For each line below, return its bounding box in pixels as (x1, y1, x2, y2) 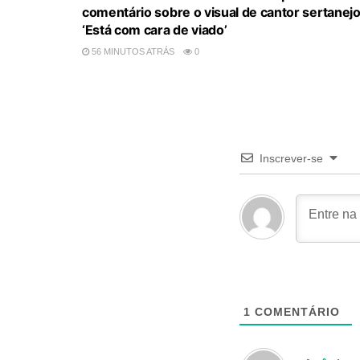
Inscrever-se (260, 151, 323, 165)
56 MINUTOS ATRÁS (89, 46, 174, 56)
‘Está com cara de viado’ (82, 21, 227, 38)
